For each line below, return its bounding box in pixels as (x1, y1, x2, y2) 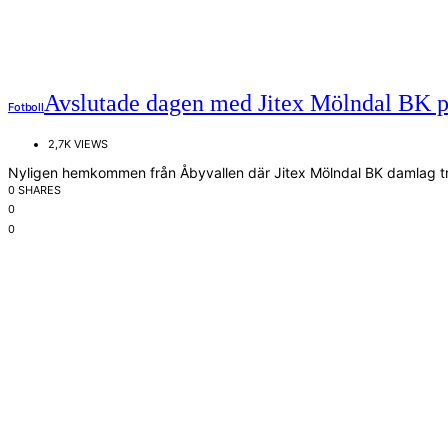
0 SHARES (8, 183, 61, 198)
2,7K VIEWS (48, 137, 108, 152)
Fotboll (8, 100, 45, 115)
